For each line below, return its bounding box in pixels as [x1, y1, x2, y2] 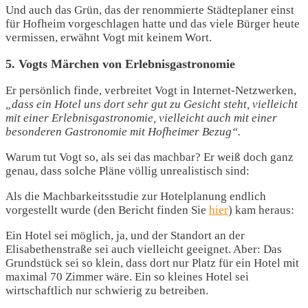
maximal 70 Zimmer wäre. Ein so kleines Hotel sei [5, 270, 249, 284]
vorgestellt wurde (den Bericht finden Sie [5, 203, 209, 217]
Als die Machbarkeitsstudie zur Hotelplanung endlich [5, 190, 266, 203]
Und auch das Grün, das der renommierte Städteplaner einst [5, 3, 294, 17]
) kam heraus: [228, 203, 294, 217]
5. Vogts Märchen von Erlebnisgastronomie [5, 57, 235, 71]
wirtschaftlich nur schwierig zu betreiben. [5, 284, 208, 298]
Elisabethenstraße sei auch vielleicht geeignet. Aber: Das [5, 243, 282, 256]
